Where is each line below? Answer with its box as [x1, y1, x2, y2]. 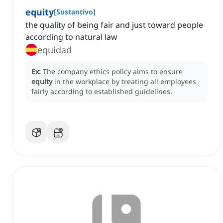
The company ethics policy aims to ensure [43, 67, 183, 77]
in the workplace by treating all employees [54, 77, 196, 87]
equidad [37, 44, 72, 56]
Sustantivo [56, 7, 93, 17]
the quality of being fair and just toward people [25, 19, 203, 31]
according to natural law [25, 31, 117, 43]
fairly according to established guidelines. [31, 87, 172, 97]
